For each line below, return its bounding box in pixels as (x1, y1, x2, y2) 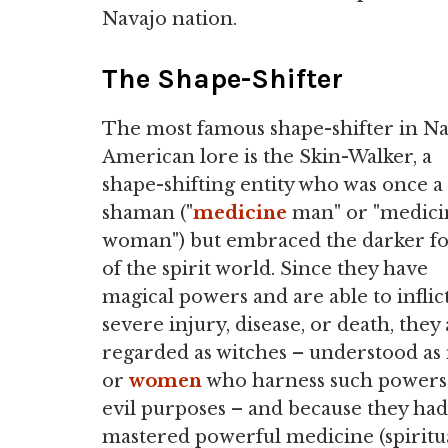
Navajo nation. (102, 8, 237, 30)
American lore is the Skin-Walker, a (102, 146, 432, 168)
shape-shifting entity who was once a (102, 174, 443, 196)
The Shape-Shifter (102, 62, 343, 95)
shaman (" (102, 202, 193, 224)
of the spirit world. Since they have (102, 258, 428, 280)
